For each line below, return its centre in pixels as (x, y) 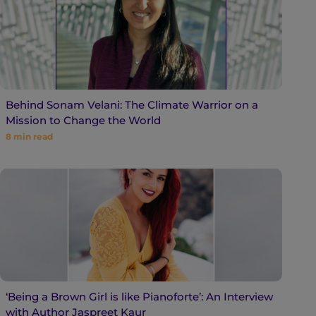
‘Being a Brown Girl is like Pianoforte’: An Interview (139, 297)
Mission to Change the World (83, 120)
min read (33, 136)
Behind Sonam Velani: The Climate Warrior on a (132, 104)
